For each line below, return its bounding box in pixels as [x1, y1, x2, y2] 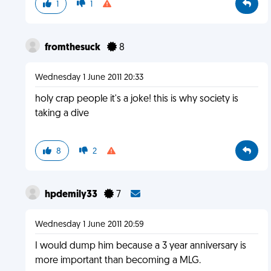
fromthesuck [44, 43, 102, 53]
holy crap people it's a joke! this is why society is [34, 94, 238, 104]
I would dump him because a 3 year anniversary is [34, 241, 246, 251]
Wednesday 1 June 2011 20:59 [34, 220, 144, 229]
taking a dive [34, 109, 89, 119]
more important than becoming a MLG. [34, 256, 201, 266]
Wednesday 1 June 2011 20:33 [34, 73, 143, 82]
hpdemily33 [44, 190, 99, 200]
